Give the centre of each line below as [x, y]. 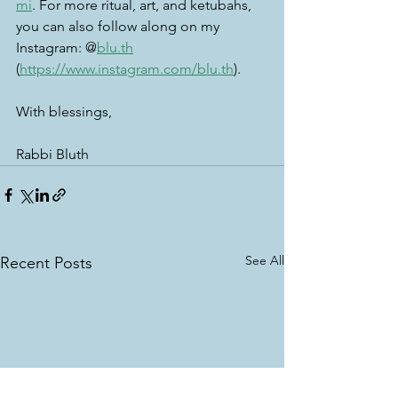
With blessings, [66, 111]
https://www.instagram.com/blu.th [127, 68]
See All [265, 260]
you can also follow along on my [119, 26]
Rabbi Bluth [52, 154]
